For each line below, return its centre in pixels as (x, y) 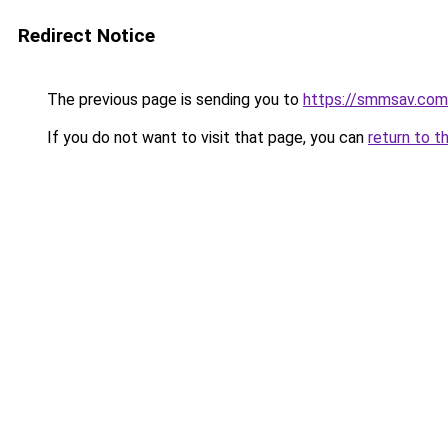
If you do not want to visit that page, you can (205, 137)
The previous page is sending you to (173, 99)
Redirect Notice (86, 35)
